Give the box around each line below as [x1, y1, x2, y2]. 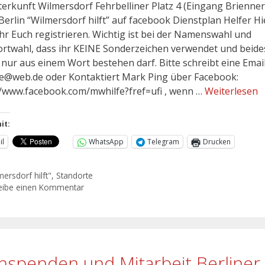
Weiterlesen [205, 85, 258, 98]
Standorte [56, 169, 93, 181]
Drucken [203, 137, 231, 147]
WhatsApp [89, 137, 124, 147]
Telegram [147, 137, 179, 147]
